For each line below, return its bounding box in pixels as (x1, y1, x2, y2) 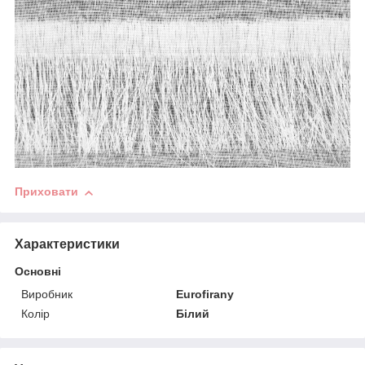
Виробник (21, 288, 73, 301)
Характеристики (15, 237, 120, 252)
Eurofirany (176, 288, 235, 301)
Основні (15, 265, 61, 279)
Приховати (15, 185, 78, 199)
